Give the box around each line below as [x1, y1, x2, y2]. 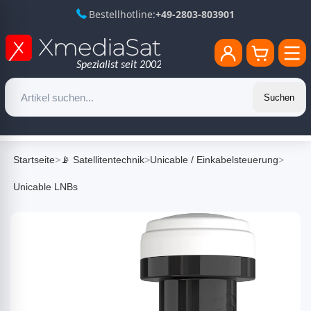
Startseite [13, 154, 55, 165]
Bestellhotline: [89, 8, 155, 21]
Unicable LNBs [13, 181, 78, 192]
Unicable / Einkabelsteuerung [150, 154, 278, 165]
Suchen [263, 92, 294, 103]
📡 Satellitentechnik [60, 154, 144, 165]
